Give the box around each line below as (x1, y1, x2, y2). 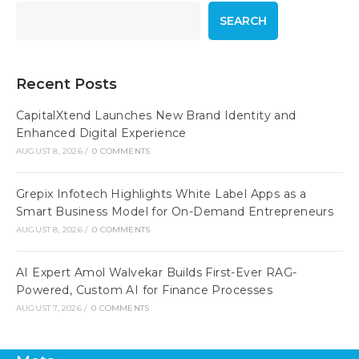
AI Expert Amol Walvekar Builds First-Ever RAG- (16, 265, 297, 280)
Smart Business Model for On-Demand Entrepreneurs (16, 204, 334, 220)
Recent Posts (16, 75, 117, 94)
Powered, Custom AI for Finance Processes (16, 283, 272, 298)
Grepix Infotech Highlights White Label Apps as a (16, 187, 307, 202)
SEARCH (220, 14, 267, 29)
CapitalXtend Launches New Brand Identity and (16, 108, 296, 123)
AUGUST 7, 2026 (16, 303, 82, 314)
